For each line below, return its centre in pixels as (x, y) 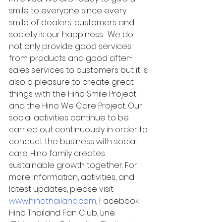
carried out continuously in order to (79, 130)
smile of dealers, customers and (73, 23)
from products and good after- (71, 58)
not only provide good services (71, 47)
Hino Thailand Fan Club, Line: (63, 213)
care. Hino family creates (58, 154)
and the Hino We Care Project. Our (77, 106)
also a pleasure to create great (72, 82)
